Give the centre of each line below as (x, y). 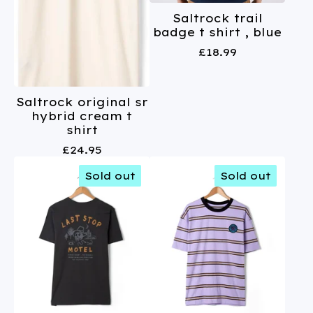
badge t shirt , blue (217, 32)
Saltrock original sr (82, 102)
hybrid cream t (82, 116)
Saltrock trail (217, 18)
